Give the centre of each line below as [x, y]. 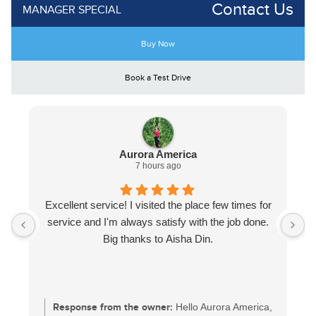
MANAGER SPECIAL [72, 10]
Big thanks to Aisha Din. [158, 239]
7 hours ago [158, 166]
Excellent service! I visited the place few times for [158, 205]
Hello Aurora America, [224, 307]
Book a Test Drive [158, 78]
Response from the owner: [113, 308]
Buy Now [158, 44]
